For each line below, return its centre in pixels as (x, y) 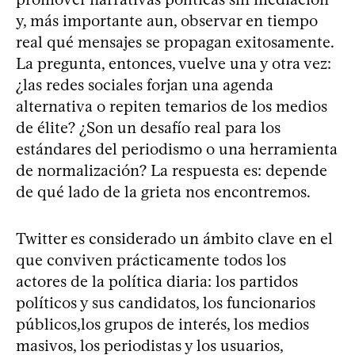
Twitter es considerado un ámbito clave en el (174, 239)
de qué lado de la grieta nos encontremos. (163, 192)
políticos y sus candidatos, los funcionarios (166, 303)
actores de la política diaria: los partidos (157, 281)
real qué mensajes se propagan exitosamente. (175, 42)
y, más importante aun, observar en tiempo (167, 21)
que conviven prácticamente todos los (151, 260)
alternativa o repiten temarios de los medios (172, 106)
